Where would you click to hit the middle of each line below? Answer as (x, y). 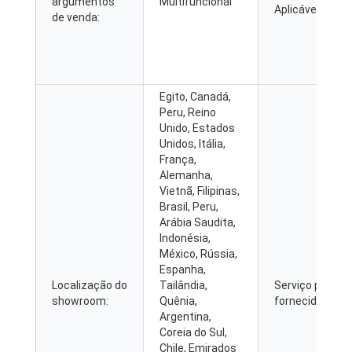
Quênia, (178, 301)
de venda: (76, 17)
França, (178, 159)
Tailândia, (183, 285)
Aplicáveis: (301, 9)
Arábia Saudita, (198, 222)
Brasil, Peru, (189, 206)
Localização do (90, 285)
